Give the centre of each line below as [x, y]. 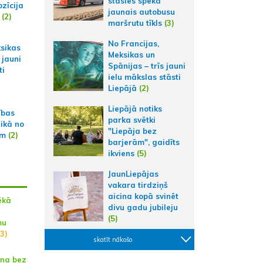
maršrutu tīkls [135, 23]
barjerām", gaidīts [144, 142]
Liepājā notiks [135, 109]
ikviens [121, 153]
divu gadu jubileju [143, 207]
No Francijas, [134, 43]
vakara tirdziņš [138, 185]
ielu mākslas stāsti [144, 77]
